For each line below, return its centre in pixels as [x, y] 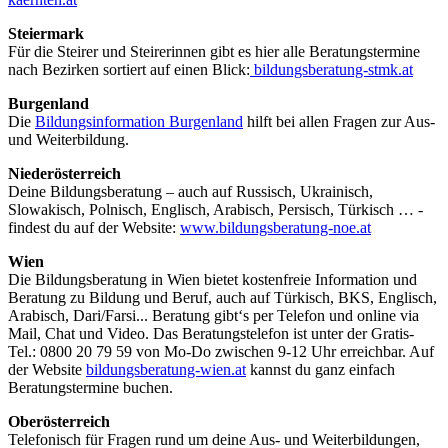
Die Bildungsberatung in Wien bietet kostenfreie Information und [212, 280]
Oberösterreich [59, 422]
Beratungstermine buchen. [90, 388]
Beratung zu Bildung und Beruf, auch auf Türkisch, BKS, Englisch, [222, 298]
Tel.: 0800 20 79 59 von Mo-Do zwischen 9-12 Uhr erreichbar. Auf [221, 352]
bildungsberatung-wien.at [166, 370]
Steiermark [46, 34]
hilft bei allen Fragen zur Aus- [339, 122]
